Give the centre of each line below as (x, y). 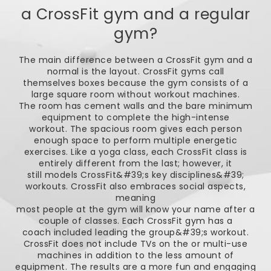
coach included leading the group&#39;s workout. (135, 232)
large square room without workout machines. (135, 94)
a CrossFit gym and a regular (135, 15)
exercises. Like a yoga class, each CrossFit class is (135, 152)
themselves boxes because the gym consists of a (135, 83)
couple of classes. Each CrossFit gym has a (135, 220)
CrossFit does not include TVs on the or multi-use (135, 243)
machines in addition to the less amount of (135, 255)
